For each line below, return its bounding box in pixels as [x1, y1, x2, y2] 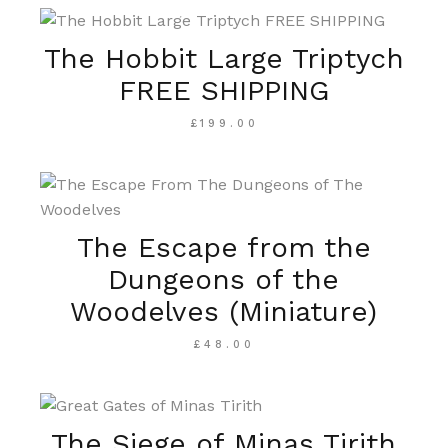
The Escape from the [76, 230, 371, 264]
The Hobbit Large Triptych [43, 41, 404, 75]
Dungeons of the [108, 262, 340, 296]
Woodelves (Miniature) [70, 294, 378, 328]
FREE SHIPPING [118, 73, 329, 107]
